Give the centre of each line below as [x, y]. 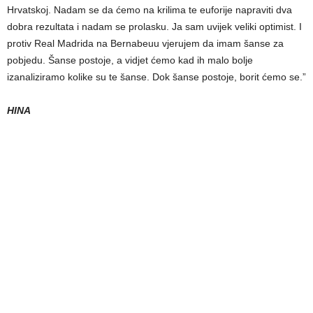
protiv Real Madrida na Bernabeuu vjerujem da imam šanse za [145, 43]
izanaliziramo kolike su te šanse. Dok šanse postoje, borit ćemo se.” [156, 77]
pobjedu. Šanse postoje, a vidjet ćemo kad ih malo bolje [130, 60]
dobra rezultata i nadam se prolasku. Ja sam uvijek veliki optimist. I [154, 26]
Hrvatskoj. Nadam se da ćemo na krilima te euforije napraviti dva [150, 9]
